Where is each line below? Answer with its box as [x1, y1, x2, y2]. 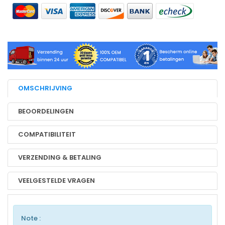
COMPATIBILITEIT [18, 129, 76, 139]
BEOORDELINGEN [18, 106, 74, 116]
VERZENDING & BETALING [18, 152, 101, 162]
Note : [21, 213, 41, 223]
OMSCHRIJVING [18, 83, 72, 93]
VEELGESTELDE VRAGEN [18, 175, 95, 185]
